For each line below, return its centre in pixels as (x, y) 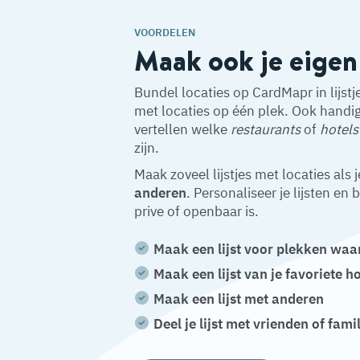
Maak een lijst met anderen (239, 299)
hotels (339, 129)
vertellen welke (182, 129)
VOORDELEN (165, 32)
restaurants (266, 129)
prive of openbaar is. (196, 211)
